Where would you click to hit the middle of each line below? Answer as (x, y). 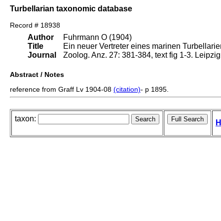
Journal (42, 55)
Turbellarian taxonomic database (71, 8)
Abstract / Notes (37, 75)
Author (41, 37)
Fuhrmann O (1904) (97, 37)
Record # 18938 (35, 25)
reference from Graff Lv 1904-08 (62, 90)
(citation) (127, 90)
